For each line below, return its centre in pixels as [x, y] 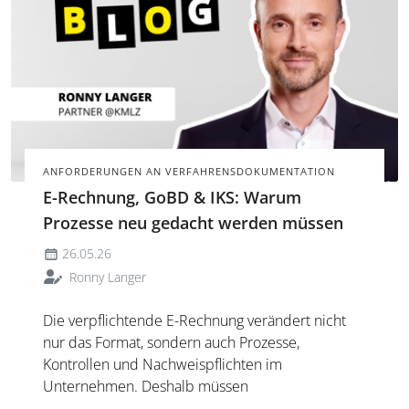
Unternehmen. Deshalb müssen [145, 386]
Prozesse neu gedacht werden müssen [193, 222]
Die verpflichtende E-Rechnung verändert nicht [194, 320]
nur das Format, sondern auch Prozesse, [171, 342]
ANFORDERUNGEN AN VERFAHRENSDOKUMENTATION [189, 171]
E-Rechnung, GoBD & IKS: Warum [172, 197]
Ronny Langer [105, 277]
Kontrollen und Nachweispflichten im [162, 364]
